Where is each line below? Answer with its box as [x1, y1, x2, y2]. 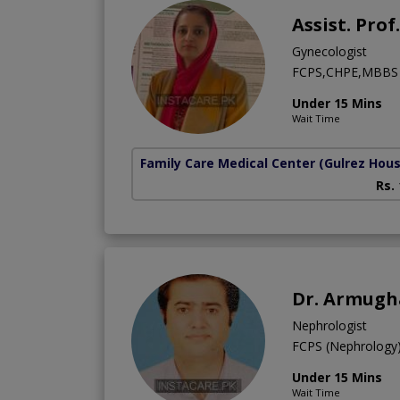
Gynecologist [292, 42, 367, 60]
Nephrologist [292, 316, 367, 334]
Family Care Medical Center [140, 154, 315, 171]
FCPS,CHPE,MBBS [292, 62, 398, 80]
